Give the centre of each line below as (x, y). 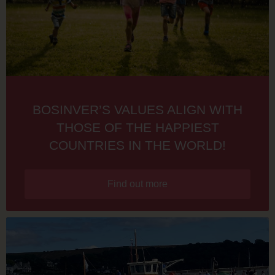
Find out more (137, 184)
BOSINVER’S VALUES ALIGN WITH (137, 109)
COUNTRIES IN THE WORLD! (137, 145)
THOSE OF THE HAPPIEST (137, 127)
